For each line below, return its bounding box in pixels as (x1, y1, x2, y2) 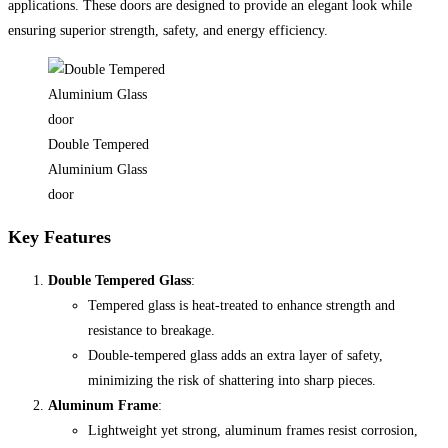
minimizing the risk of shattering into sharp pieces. (88, 372, 376, 388)
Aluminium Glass (48, 161, 147, 177)
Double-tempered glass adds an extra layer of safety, (88, 347, 383, 363)
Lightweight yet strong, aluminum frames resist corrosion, (88, 422, 418, 438)
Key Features (8, 226, 111, 247)
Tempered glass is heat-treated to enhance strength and (88, 297, 395, 313)
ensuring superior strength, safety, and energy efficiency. (8, 22, 328, 38)
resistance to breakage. (88, 322, 215, 338)
